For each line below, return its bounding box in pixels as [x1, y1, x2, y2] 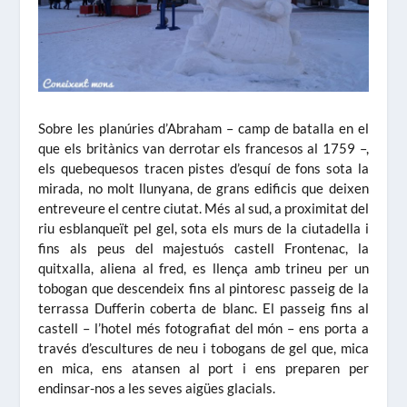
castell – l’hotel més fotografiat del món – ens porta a [38, 319, 369, 336]
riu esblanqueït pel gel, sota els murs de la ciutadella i [38, 219, 369, 236]
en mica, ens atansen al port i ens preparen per [38, 359, 369, 376]
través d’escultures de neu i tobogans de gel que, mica [38, 339, 369, 356]
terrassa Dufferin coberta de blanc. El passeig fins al [38, 299, 369, 316]
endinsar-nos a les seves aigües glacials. [38, 379, 276, 396]
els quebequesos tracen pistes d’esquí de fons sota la [38, 159, 369, 176]
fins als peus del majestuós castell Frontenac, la [38, 239, 369, 256]
